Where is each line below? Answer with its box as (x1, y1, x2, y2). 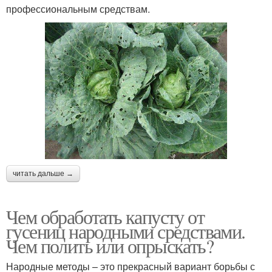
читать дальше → (13, 169, 73, 178)
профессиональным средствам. (6, 2, 150, 16)
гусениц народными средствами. (6, 218, 245, 245)
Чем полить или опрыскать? (6, 233, 213, 259)
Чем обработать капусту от (6, 203, 204, 230)
